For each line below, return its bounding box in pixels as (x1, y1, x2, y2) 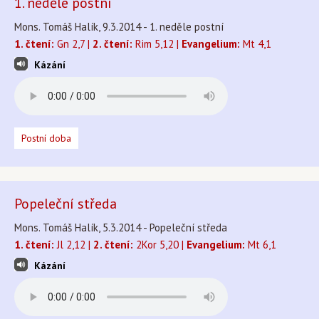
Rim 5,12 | (132, 37, 182, 51)
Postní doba (21, 132, 71, 145)
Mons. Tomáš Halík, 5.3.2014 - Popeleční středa (14, 221, 227, 234)
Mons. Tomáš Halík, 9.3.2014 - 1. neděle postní (14, 20, 224, 33)
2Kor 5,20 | (133, 238, 187, 251)
